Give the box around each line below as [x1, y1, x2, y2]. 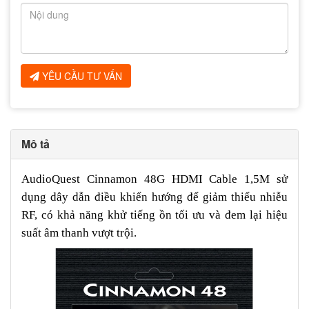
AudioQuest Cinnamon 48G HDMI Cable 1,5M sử [21, 172, 288, 186]
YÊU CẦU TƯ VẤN [39, 68, 122, 83]
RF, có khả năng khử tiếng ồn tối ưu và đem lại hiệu [21, 208, 288, 221]
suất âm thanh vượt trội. [21, 226, 137, 239]
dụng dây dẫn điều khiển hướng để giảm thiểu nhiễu [21, 190, 288, 203]
